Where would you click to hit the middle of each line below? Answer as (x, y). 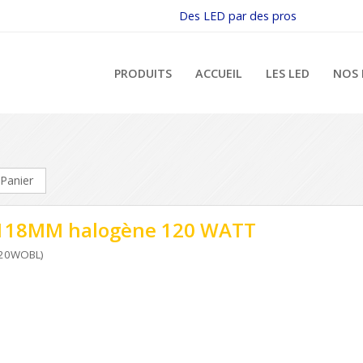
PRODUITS (143, 73)
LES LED (287, 73)
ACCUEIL (219, 73)
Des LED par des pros (238, 16)
